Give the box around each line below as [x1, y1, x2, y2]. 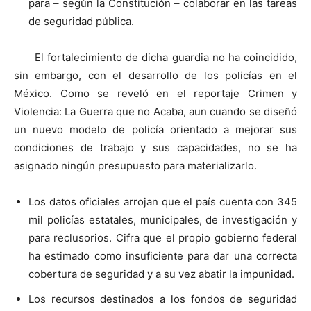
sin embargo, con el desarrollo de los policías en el [14, 68, 297, 82]
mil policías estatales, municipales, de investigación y [28, 212, 297, 226]
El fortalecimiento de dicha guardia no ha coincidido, [35, 50, 297, 64]
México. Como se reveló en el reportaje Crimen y [14, 86, 297, 100]
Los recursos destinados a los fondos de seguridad [28, 292, 297, 305]
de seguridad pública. [28, 14, 134, 28]
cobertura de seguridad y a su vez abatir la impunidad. [28, 267, 294, 280]
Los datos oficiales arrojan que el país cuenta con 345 [28, 194, 297, 208]
